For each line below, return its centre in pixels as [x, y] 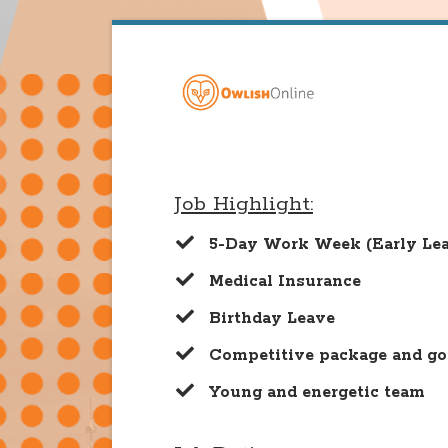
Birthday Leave [272, 318]
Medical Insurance [285, 281]
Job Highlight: [243, 204]
